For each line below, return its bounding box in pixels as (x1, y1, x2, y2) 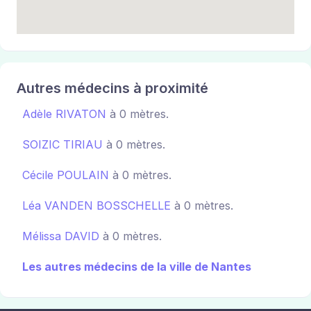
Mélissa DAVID (22, 228, 99, 243)
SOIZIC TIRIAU (22, 137, 103, 151)
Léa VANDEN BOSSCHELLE (22, 198, 171, 212)
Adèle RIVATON (22, 106, 106, 121)
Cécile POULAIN (22, 167, 109, 182)
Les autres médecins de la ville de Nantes (22, 259, 251, 274)
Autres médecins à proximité (17, 79, 208, 96)
